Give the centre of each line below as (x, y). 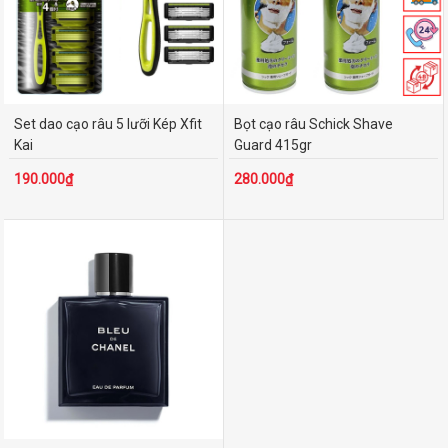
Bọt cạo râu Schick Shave (313, 124)
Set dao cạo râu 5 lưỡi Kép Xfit (107, 124)
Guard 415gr (273, 145)
